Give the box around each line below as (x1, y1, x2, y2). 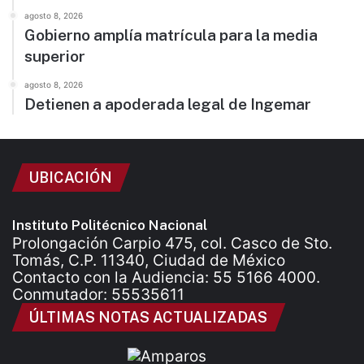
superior (24, 47, 85, 66)
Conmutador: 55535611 (12, 285, 184, 305)
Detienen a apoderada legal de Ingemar (24, 95, 311, 114)
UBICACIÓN (28, 169, 112, 187)
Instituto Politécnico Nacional (12, 217, 207, 234)
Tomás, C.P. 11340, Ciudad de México (12, 251, 285, 271)
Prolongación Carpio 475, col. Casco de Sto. (12, 234, 332, 253)
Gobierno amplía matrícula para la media (24, 26, 318, 45)
